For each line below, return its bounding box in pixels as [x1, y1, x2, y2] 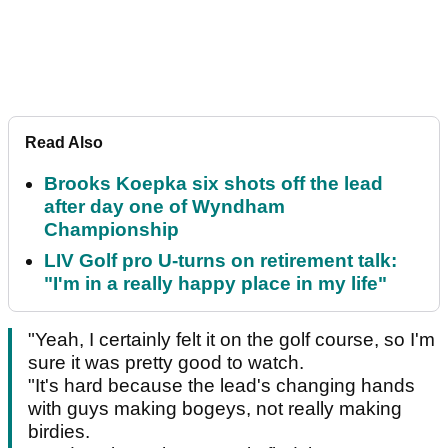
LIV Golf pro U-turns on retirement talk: [44, 250, 397, 272]
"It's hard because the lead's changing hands [28, 375, 415, 397]
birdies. [28, 421, 90, 443]
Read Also [25, 134, 103, 152]
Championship [44, 219, 179, 241]
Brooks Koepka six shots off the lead [44, 173, 383, 195]
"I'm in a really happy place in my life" [44, 273, 387, 295]
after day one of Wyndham [44, 196, 285, 218]
